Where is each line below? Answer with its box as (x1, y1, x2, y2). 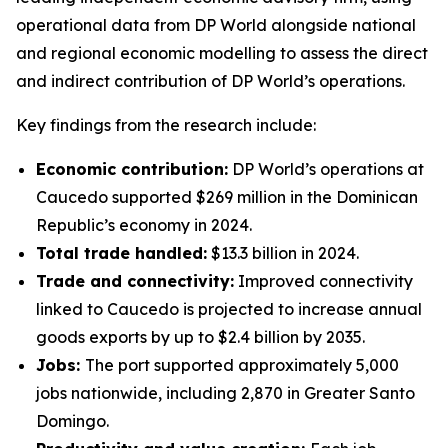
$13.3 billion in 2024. (207, 243, 359, 263)
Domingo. (36, 411, 109, 431)
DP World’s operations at (228, 159, 424, 179)
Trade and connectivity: (36, 271, 234, 291)
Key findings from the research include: (16, 115, 316, 135)
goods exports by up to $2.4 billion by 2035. (36, 327, 365, 347)
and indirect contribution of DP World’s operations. (16, 71, 405, 91)
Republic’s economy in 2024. (36, 215, 252, 235)
